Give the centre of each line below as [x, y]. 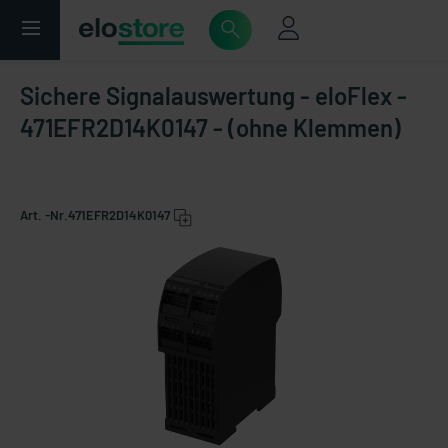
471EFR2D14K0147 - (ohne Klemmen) [210, 127]
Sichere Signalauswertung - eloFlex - [213, 95]
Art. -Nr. [44, 215]
